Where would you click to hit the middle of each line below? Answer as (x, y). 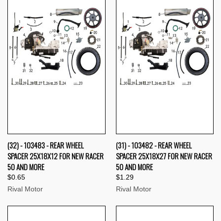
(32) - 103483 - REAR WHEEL (46, 145)
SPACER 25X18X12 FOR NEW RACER (55, 156)
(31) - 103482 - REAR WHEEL (154, 145)
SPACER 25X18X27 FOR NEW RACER (164, 156)
